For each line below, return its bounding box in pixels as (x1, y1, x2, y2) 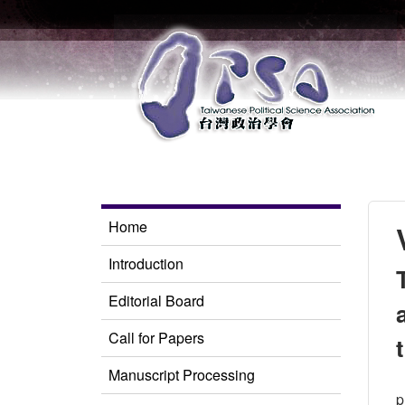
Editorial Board (108, 290, 204, 311)
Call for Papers (108, 327, 204, 348)
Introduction (108, 253, 184, 274)
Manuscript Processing (108, 364, 255, 385)
